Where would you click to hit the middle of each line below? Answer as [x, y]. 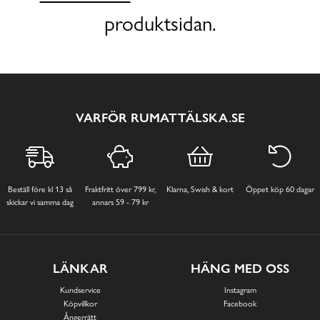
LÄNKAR [80, 269]
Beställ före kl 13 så [40, 190]
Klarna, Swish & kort [200, 190]
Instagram [240, 290]
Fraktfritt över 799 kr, [120, 190]
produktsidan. [160, 24]
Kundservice [80, 290]
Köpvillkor [80, 304]
